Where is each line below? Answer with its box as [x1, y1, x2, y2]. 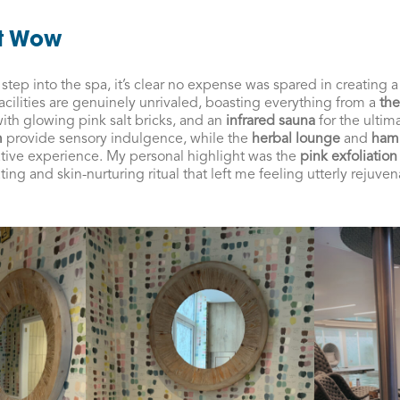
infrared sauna [226, 113, 315, 129]
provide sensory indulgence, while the [3, 131, 252, 146]
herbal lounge [252, 131, 340, 146]
